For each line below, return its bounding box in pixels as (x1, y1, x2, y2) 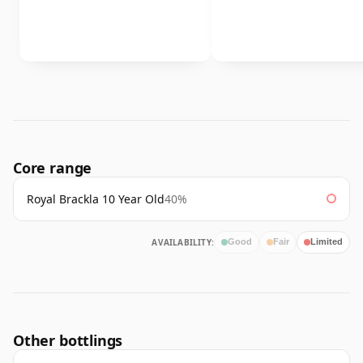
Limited (310, 237, 343, 247)
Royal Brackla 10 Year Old (27, 190, 164, 207)
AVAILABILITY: (152, 236, 214, 248)
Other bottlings (13, 330, 123, 350)
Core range (13, 157, 92, 177)
